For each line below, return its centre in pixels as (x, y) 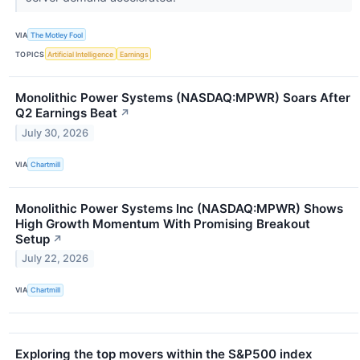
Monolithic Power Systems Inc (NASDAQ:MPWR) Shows (179, 208)
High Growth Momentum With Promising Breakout (163, 223)
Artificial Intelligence (81, 54)
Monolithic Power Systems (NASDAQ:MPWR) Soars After (183, 98)
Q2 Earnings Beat (66, 113)
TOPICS (30, 54)
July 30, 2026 (55, 133)
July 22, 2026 (55, 259)
